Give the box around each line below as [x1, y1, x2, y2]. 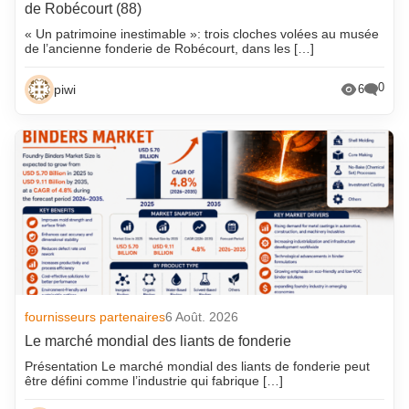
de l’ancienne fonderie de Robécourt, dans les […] [25, 40, 315, 56]
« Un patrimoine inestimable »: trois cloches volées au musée [25, 26, 380, 41]
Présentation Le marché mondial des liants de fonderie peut [25, 358, 371, 373]
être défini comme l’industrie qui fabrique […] [25, 372, 284, 388]
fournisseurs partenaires [25, 309, 166, 324]
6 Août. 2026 [165, 309, 239, 324]
